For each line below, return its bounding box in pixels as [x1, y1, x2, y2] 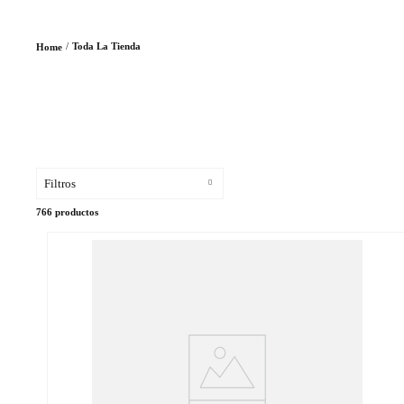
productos [55, 206, 98, 217]
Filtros [44, 176, 76, 190]
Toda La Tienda [72, 40, 141, 51]
